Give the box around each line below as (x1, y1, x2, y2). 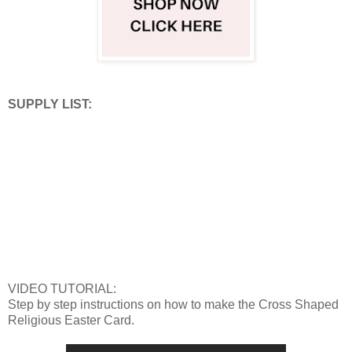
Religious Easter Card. (8, 313, 134, 328)
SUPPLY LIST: (8, 97, 92, 112)
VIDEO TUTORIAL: (8, 282, 116, 296)
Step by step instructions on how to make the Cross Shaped (8, 298, 339, 312)
